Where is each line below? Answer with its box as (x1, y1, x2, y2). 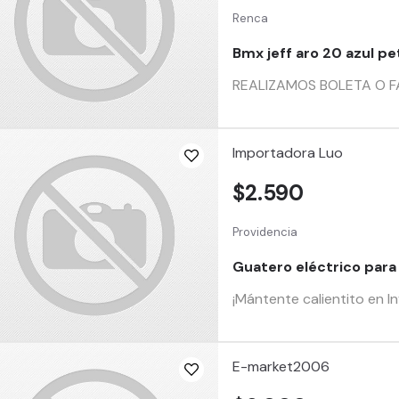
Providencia (232, 224, 298, 240)
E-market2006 (232, 357, 330, 376)
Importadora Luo (232, 143, 344, 162)
